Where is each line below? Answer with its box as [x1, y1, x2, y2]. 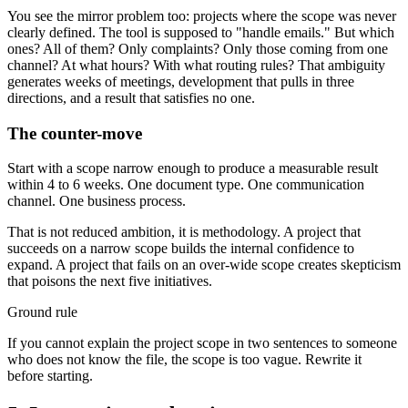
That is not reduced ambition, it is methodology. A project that [7, 224, 361, 240]
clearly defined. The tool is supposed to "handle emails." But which [7, 24, 394, 40]
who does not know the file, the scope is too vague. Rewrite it [7, 352, 362, 368]
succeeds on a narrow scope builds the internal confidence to [7, 240, 354, 257]
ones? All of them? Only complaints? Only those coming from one [7, 40, 388, 56]
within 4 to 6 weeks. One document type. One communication [7, 177, 364, 193]
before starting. [7, 368, 93, 384]
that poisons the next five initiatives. [7, 273, 212, 290]
